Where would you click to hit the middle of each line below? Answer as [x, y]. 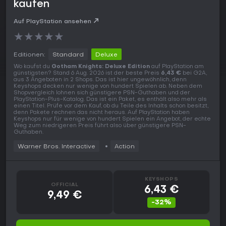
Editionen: [29, 55]
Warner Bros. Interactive [56, 147]
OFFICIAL [65, 185]
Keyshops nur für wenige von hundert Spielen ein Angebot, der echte [112, 120]
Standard [68, 55]
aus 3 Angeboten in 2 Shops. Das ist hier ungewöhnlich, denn [100, 80]
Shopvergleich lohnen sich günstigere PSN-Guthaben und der [102, 93]
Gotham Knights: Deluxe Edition [101, 67]
